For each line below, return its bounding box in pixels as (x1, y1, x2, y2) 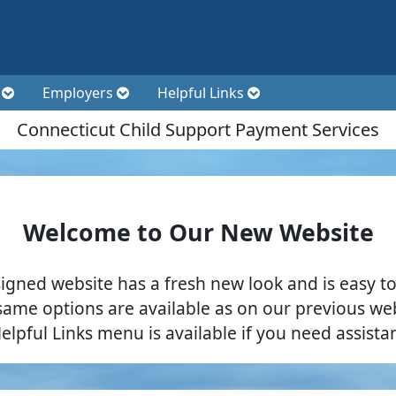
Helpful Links (157, 83, 247, 103)
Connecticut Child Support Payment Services (17, 118, 379, 142)
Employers (42, 83, 117, 103)
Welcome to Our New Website (22, 217, 374, 249)
